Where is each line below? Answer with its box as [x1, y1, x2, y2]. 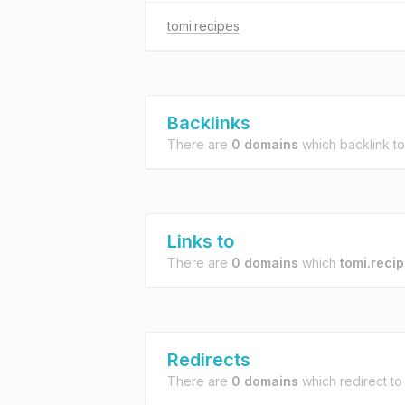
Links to [167, 231, 234, 252]
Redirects [167, 349, 250, 371]
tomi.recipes [167, 18, 240, 33]
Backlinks [167, 112, 250, 134]
